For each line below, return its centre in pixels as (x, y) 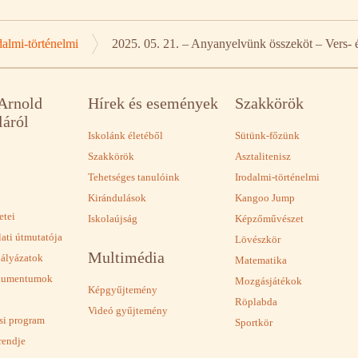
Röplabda (257, 302)
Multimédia (126, 258)
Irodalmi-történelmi (278, 177)
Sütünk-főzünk (268, 136)
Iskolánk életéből (125, 136)
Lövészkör (258, 240)
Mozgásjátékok (269, 281)
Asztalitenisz (263, 157)
